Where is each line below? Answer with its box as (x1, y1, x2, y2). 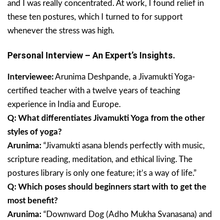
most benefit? (7, 196, 58, 205)
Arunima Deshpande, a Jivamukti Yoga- (54, 73, 195, 82)
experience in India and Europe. (7, 100, 121, 109)
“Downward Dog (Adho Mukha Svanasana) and (41, 210, 212, 219)
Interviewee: (7, 73, 54, 82)
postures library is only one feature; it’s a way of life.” (7, 169, 196, 178)
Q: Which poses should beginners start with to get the (7, 183, 206, 192)
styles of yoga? (7, 128, 62, 137)
